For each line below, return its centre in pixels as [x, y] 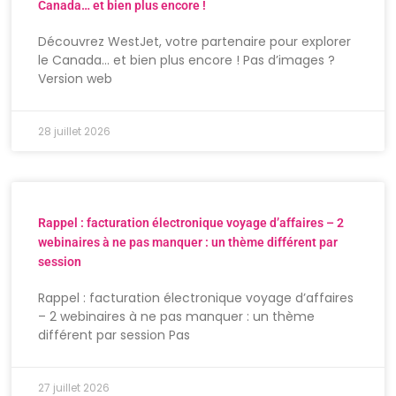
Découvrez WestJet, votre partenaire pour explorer [195, 42]
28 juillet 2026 [75, 132]
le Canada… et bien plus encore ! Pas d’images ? [187, 61]
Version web [83, 79]
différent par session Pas [114, 335]
